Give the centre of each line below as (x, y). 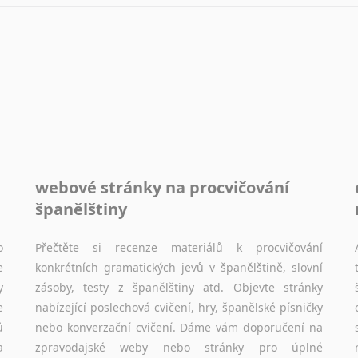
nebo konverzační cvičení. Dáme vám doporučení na (179, 327)
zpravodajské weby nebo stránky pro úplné (179, 347)
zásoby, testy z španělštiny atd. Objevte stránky (179, 287)
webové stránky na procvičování (162, 187)
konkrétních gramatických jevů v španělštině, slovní (179, 267)
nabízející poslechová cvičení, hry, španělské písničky (179, 307)
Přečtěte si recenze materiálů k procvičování (179, 247)
